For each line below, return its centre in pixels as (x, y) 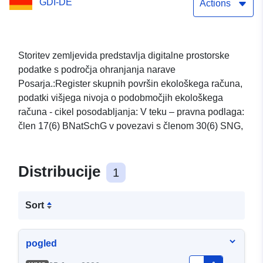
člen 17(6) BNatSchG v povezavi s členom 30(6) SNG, (131, 126)
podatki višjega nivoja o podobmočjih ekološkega (121, 98)
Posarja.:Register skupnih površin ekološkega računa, (130, 84)
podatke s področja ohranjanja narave (97, 70)
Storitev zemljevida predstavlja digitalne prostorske (124, 56)
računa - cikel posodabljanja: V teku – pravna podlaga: (131, 112)
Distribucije (61, 172)
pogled (41, 244)
